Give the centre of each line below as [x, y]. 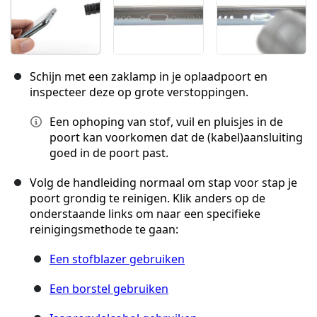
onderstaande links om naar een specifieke [145, 213]
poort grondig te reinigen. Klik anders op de [148, 198]
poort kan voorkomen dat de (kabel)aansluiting [176, 137]
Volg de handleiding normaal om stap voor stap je [163, 182]
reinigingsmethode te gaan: [104, 229]
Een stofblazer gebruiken [117, 259]
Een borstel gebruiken [109, 288]
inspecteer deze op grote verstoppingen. [139, 92]
